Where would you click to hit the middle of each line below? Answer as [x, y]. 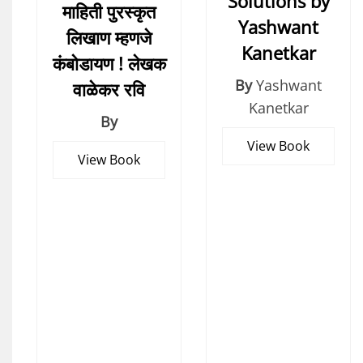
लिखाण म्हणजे [109, 38]
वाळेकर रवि [109, 90]
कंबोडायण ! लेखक [109, 64]
